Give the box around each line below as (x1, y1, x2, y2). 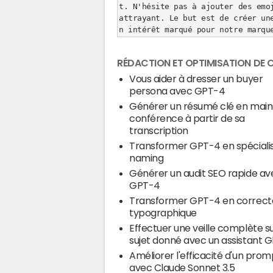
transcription (129, 126, 188, 135)
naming (129, 153, 164, 163)
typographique (129, 208, 197, 218)
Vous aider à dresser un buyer (129, 74, 263, 83)
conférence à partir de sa (129, 113, 246, 123)
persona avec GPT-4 (129, 86, 225, 96)
